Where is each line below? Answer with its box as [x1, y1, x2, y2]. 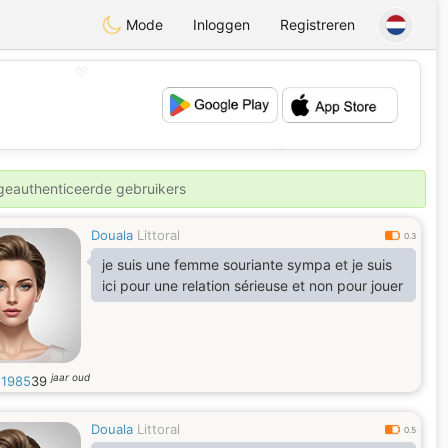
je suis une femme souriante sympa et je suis [102, 256, 392, 273]
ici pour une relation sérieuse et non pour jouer [102, 277, 403, 294]
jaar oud [51, 371, 90, 383]
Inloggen [193, 16, 250, 33]
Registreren [280, 16, 355, 33]
